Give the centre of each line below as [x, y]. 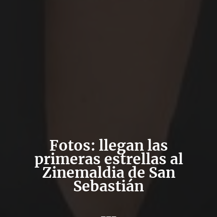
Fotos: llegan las [108, 145]
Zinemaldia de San [108, 172]
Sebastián [108, 186]
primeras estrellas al [108, 159]
